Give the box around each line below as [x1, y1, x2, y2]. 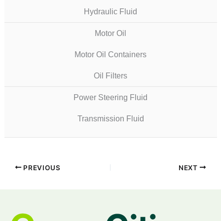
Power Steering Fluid [74, 93, 148, 102]
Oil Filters [94, 72, 128, 80]
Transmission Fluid [77, 114, 144, 123]
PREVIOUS [21, 163, 61, 172]
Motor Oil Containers [74, 50, 147, 59]
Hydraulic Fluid [84, 7, 138, 16]
